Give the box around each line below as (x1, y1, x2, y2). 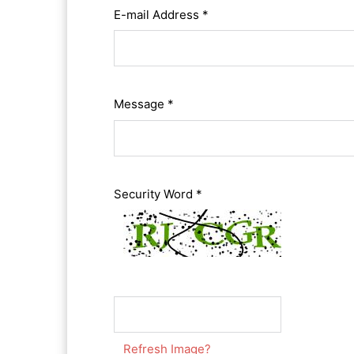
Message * (114, 96, 175, 112)
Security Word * (114, 186, 203, 201)
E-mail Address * (114, 6, 209, 22)
